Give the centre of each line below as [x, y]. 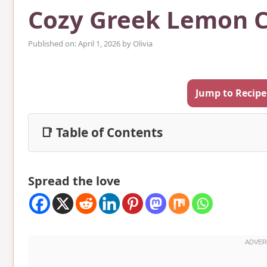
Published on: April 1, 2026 [74, 43]
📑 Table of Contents [102, 132]
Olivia [143, 43]
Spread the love [74, 181]
